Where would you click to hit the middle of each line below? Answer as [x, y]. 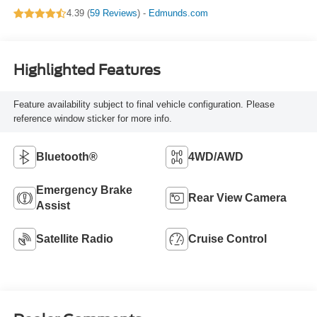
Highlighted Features [87, 70]
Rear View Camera [237, 197]
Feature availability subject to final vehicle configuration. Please [144, 104]
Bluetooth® [67, 156]
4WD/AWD [216, 156]
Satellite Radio [74, 238]
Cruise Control [227, 238]
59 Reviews [113, 13]
